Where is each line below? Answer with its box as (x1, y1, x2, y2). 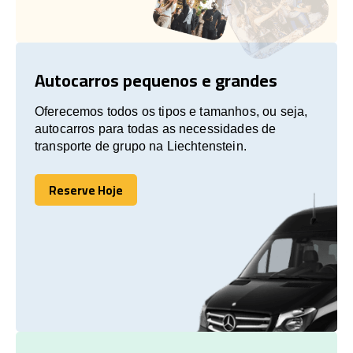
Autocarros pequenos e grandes (35, 63, 277, 97)
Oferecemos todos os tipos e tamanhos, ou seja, (35, 104, 308, 118)
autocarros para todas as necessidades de (35, 121, 277, 136)
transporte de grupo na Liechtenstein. (35, 139, 247, 153)
